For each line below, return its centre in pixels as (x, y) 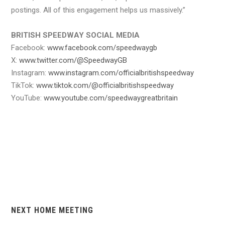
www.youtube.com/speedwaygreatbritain (111, 98)
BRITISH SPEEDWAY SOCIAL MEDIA (75, 35)
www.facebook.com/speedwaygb (102, 47)
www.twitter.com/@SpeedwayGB (73, 60)
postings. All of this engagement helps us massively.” (98, 10)
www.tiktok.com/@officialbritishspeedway (105, 85)
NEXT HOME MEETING (52, 210)
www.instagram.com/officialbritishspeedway (121, 73)
